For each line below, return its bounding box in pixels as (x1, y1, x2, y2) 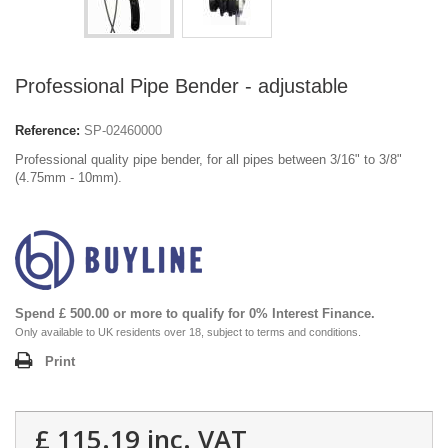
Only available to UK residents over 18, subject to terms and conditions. (15, 325, 361, 338)
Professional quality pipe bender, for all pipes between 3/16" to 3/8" (15, 151, 402, 167)
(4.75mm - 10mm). (15, 169, 122, 185)
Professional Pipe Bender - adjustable (15, 74, 348, 97)
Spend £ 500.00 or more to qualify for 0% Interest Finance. (15, 305, 375, 321)
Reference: (15, 122, 80, 138)
